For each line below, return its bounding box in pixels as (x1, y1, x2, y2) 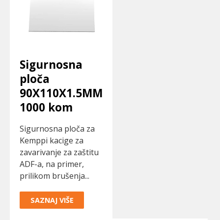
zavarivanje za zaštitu (20, 146, 99, 158)
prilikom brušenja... (20, 170, 89, 181)
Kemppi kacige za (20, 135, 83, 146)
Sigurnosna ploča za (20, 123, 95, 134)
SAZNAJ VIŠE (30, 195, 74, 205)
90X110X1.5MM (20, 85, 103, 101)
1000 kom (20, 99, 73, 115)
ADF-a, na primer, (20, 158, 84, 169)
